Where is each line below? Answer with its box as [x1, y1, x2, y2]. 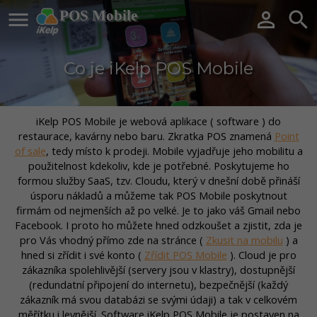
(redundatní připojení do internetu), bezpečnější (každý [29, 277, 288, 292]
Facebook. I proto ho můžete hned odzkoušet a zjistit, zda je [15, 217, 302, 232]
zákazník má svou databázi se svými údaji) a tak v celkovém [20, 292, 297, 306]
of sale [14, 143, 46, 158]
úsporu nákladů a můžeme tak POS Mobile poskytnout [30, 188, 287, 202]
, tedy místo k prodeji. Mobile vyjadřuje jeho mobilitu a [45, 143, 303, 158]
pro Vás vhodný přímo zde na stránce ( [19, 232, 206, 247]
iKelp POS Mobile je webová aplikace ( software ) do [36, 113, 281, 128]
